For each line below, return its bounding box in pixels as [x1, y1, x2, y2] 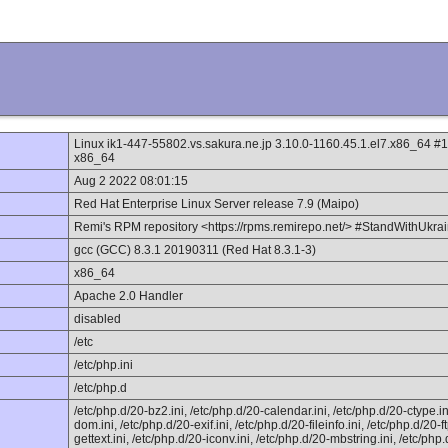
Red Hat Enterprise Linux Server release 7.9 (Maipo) [74, 197, 359, 211]
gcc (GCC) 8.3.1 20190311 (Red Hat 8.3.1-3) [74, 243, 316, 257]
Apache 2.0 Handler [74, 289, 183, 303]
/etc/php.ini [74, 358, 133, 372]
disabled [74, 312, 121, 326]
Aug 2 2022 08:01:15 [74, 174, 188, 188]
